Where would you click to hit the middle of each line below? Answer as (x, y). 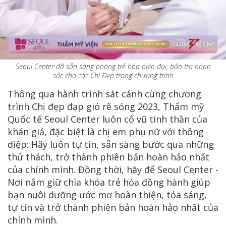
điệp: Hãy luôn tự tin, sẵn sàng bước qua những (111, 144)
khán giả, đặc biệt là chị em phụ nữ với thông (106, 131)
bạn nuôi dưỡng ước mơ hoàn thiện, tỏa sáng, (107, 194)
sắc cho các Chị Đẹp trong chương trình (113, 75)
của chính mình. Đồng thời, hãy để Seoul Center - (113, 169)
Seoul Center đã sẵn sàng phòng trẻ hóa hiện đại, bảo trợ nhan (113, 66)
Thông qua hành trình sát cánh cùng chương (104, 94)
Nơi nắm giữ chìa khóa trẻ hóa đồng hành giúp (109, 182)
